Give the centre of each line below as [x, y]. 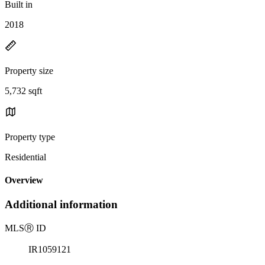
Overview [24, 180]
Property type [30, 137]
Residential [25, 157]
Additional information [61, 205]
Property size [29, 70]
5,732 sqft [23, 91]
